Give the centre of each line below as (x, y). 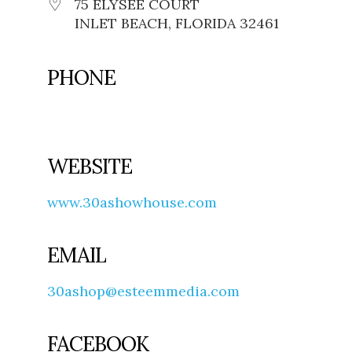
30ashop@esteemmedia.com (143, 291)
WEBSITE (90, 167)
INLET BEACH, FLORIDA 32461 (177, 24)
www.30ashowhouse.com (132, 203)
